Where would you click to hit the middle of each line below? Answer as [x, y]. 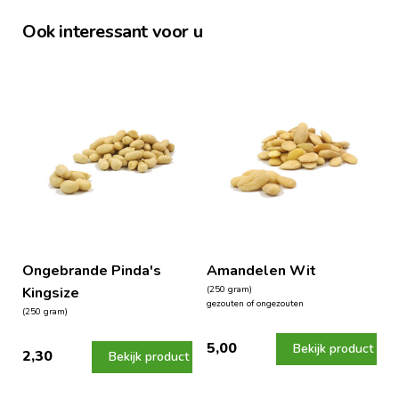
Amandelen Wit [261, 270]
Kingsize [51, 293]
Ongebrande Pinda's [92, 270]
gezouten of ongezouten [255, 303]
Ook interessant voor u [113, 31]
